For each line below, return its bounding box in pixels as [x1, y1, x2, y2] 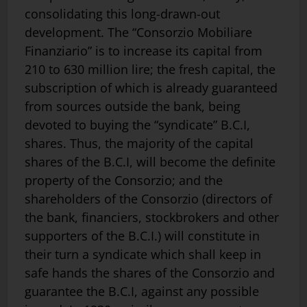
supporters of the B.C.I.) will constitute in [25, 228, 260, 245]
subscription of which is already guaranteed [25, 79, 278, 97]
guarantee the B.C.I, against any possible [25, 283, 259, 300]
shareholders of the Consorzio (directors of [25, 191, 272, 208]
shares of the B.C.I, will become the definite [25, 153, 275, 171]
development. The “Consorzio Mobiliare [25, 24, 252, 41]
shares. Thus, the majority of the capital [25, 135, 254, 152]
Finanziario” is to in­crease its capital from [25, 42, 262, 60]
